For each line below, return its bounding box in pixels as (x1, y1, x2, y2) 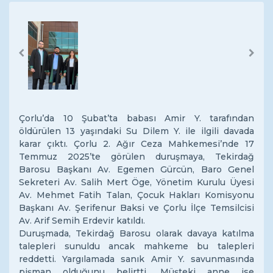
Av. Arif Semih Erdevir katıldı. (19, 215, 145, 226)
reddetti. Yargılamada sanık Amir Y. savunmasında (19, 253, 254, 264)
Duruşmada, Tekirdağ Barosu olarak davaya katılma (19, 228, 254, 239)
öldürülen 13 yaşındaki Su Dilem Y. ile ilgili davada (19, 126, 254, 136)
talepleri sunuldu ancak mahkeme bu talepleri (19, 241, 254, 252)
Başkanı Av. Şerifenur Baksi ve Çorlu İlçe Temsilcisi (19, 202, 254, 213)
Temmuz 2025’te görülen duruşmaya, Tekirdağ (19, 151, 254, 162)
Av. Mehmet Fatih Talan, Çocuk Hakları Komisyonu (19, 190, 254, 200)
